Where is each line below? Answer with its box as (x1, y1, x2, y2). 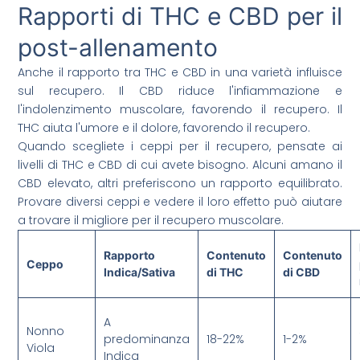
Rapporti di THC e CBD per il (18, 2, 342, 31)
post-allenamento (18, 33, 219, 63)
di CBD (283, 265, 321, 280)
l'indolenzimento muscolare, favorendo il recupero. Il (18, 101, 342, 118)
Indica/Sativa (104, 265, 176, 280)
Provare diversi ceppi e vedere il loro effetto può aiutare (18, 194, 342, 211)
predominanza (104, 331, 190, 348)
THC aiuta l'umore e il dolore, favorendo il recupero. (18, 120, 311, 137)
